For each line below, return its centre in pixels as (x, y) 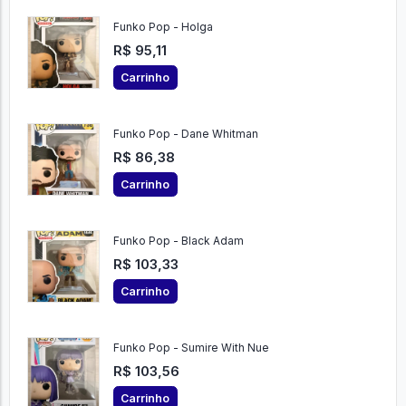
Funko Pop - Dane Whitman (185, 134)
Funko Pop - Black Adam (178, 241)
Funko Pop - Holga (163, 27)
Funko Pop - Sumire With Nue (191, 348)
